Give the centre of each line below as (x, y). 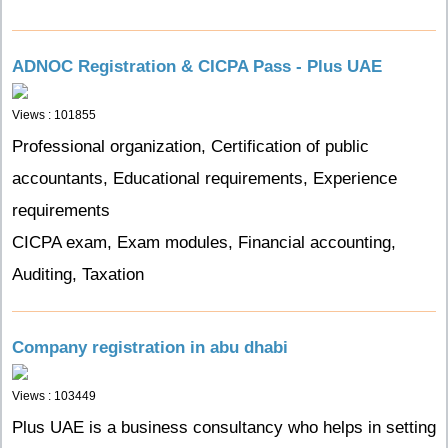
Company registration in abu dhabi (150, 347)
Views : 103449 (54, 396)
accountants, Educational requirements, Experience (204, 178)
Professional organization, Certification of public (190, 146)
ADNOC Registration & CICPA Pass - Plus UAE (197, 66)
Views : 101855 (54, 115)
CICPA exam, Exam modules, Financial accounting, (204, 242)
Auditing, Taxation (78, 274)
